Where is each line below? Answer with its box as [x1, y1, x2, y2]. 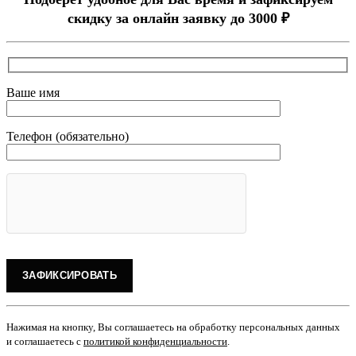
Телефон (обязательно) [6, 129, 129, 143]
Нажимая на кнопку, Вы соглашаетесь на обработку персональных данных [6, 320, 340, 333]
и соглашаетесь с [6, 335, 83, 347]
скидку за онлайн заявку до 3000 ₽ [67, 10, 289, 27]
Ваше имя [6, 85, 60, 99]
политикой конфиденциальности [83, 335, 227, 347]
